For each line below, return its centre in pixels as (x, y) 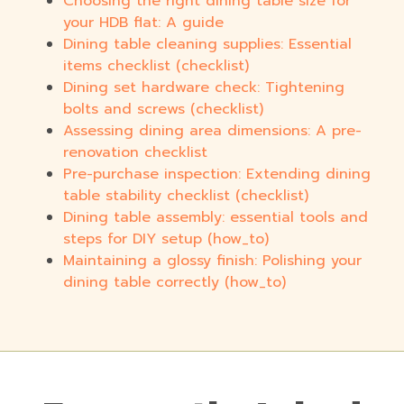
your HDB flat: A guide (143, 23)
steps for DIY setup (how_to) (166, 239)
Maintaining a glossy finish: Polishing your (212, 261)
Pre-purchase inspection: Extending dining (217, 174)
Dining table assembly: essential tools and (216, 218)
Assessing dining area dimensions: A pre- (212, 131)
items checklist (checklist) (156, 66)
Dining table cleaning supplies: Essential (207, 45)
